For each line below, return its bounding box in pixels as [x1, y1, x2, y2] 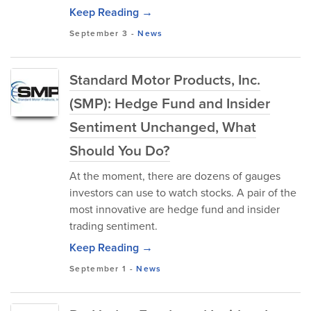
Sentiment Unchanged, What [69, 116, 256, 137]
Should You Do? [69, 140, 170, 161]
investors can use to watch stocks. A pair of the [69, 185, 296, 201]
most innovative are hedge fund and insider [69, 201, 280, 217]
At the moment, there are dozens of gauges [69, 168, 280, 184]
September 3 [69, 27, 128, 40]
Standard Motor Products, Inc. [69, 69, 260, 90]
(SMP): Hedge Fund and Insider [69, 92, 270, 114]
